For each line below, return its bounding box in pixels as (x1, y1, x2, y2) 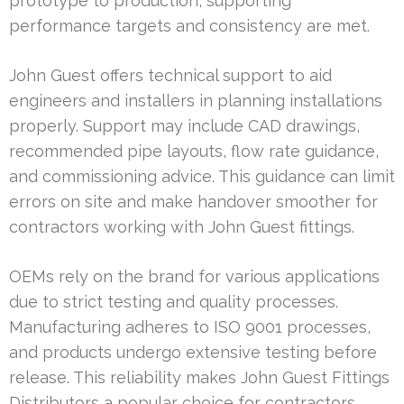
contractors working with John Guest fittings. (9, 216, 354, 236)
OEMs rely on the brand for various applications (9, 266, 380, 286)
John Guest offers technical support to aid (9, 65, 332, 85)
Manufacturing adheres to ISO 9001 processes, (9, 317, 371, 336)
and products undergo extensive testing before (9, 342, 377, 362)
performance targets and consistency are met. (9, 15, 370, 35)
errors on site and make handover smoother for (9, 191, 378, 211)
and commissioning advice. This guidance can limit (9, 166, 395, 186)
